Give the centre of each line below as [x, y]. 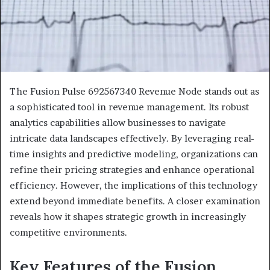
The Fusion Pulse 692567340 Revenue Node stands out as [134, 92]
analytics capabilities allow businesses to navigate [118, 123]
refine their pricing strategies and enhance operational [132, 170]
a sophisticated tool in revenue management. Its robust [129, 107]
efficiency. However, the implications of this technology [133, 186]
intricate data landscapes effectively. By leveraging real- [132, 139]
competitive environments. [68, 233]
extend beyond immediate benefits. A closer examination [135, 201]
